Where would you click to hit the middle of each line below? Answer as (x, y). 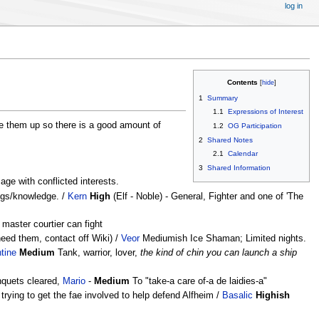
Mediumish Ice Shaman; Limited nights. (223, 239)
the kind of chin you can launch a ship (219, 253)
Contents (242, 82)
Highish (273, 295)
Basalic (238, 295)
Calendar (243, 153)
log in (294, 6)
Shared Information (239, 167)
